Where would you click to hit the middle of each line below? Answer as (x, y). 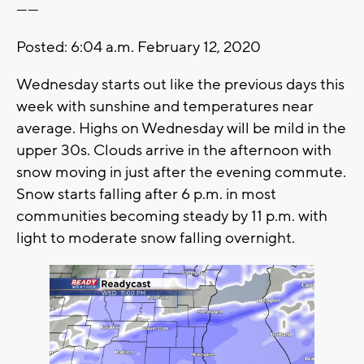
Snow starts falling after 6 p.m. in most (146, 195)
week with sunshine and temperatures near (165, 107)
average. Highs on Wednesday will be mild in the (181, 129)
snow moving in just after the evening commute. (181, 173)
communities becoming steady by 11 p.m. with (172, 217)
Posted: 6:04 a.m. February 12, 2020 (139, 48)
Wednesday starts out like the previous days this (180, 85)
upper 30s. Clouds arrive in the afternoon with (174, 151)
